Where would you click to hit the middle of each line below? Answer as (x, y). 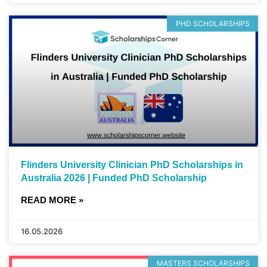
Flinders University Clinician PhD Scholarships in (132, 164)
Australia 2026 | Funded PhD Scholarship (114, 178)
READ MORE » (52, 200)
